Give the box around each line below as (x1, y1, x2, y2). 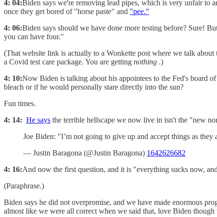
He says (26, 116, 50, 124)
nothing (134, 58, 157, 66)
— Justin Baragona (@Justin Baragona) (23, 149, 147, 157)
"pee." (130, 7, 149, 16)
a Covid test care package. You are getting (4, 58, 134, 66)
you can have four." (4, 32, 64, 41)
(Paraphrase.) (4, 182, 44, 190)
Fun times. (4, 99, 36, 108)
